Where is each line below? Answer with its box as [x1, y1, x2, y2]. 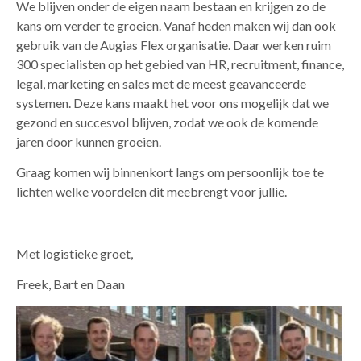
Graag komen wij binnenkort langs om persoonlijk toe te [16, 164, 324, 180]
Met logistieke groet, [16, 245, 133, 261]
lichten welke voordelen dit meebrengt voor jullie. [16, 184, 287, 200]
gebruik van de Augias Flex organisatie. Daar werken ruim [16, 36, 331, 52]
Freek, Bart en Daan [16, 276, 125, 293]
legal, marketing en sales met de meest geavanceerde [16, 75, 306, 91]
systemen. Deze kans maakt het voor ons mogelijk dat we [16, 94, 329, 110]
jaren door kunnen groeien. [16, 133, 161, 149]
